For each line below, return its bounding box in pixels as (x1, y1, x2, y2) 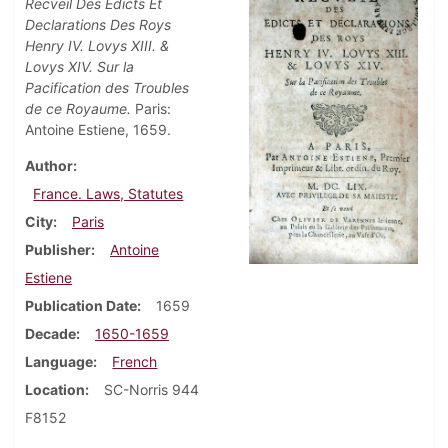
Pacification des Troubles (25, 78, 189, 96)
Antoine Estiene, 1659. (25, 120, 171, 138)
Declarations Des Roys (25, 15, 171, 33)
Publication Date (25, 296, 137, 314)
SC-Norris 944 (104, 380, 199, 398)
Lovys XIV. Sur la (25, 57, 134, 75)
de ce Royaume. (25, 99, 131, 117)
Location (25, 380, 85, 398)
